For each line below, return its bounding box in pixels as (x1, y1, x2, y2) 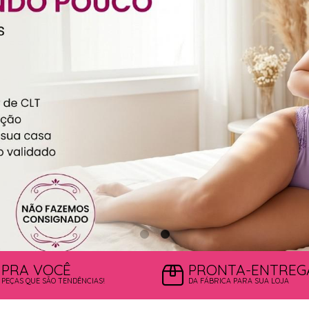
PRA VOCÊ (1, 261, 72, 279)
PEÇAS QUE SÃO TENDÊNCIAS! (1, 276, 106, 286)
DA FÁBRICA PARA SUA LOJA (188, 276, 290, 286)
